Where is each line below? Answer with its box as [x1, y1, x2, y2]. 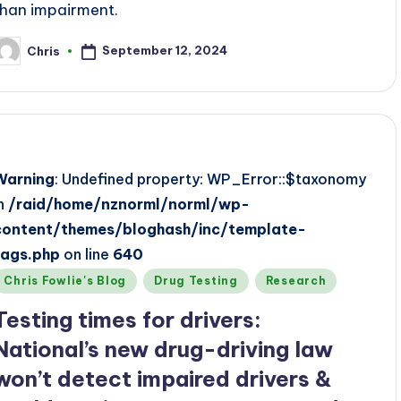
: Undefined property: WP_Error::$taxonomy [55, 170, 367, 188]
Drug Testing [154, 274, 238, 287]
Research [265, 274, 327, 287]
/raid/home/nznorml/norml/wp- [8, 195, 251, 213]
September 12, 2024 [102, 43, 228, 58]
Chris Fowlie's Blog [4, 274, 127, 287]
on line [60, 245, 114, 263]
